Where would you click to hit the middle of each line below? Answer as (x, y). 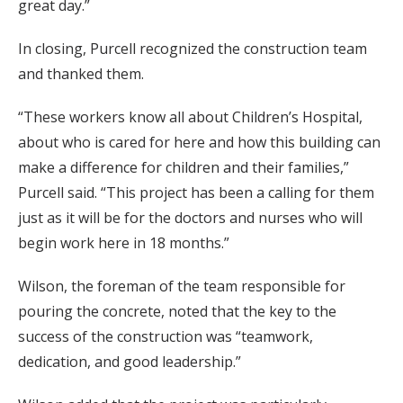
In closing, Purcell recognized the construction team (193, 48)
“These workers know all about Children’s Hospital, (190, 116)
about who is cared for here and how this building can (199, 142)
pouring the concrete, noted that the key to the (177, 311)
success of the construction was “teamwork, (166, 336)
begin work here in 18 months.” (124, 242)
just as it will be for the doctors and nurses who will (190, 217)
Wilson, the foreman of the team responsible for (182, 286)
